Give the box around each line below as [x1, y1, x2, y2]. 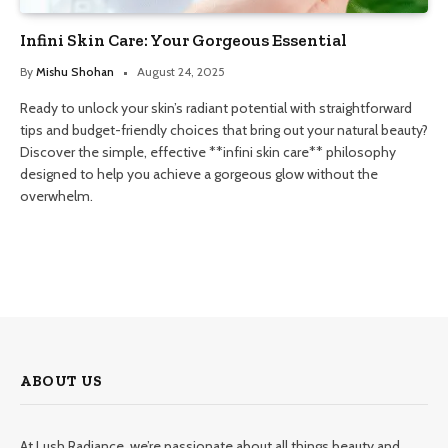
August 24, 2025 [137, 63, 225, 79]
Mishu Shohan [36, 63, 114, 79]
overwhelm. [20, 186, 93, 205]
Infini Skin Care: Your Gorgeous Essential [20, 29, 347, 50]
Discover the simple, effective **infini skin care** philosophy [20, 142, 396, 161]
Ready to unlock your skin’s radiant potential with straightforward [20, 98, 412, 117]
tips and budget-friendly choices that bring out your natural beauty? [20, 120, 428, 139]
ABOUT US [20, 371, 103, 390]
